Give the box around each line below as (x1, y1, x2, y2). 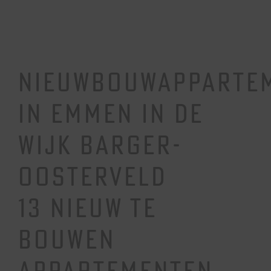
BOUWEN (18, 223, 116, 256)
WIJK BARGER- (18, 128, 183, 162)
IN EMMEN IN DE (18, 97, 204, 130)
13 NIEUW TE (18, 191, 157, 224)
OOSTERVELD (18, 160, 167, 193)
